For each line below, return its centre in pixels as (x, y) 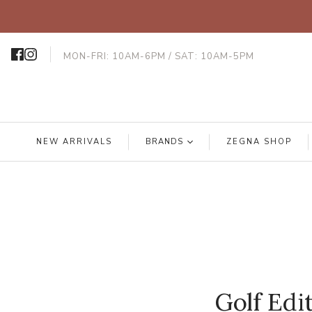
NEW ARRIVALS (75, 142)
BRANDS (164, 142)
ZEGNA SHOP (259, 142)
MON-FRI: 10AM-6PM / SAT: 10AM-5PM (159, 56)
